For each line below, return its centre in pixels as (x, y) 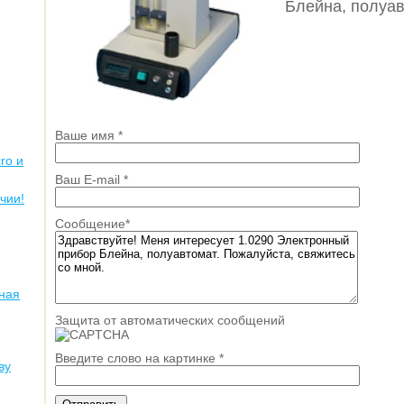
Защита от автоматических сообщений (170, 320)
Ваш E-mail (89, 179)
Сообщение (90, 224)
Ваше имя (87, 135)
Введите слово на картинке (137, 358)
